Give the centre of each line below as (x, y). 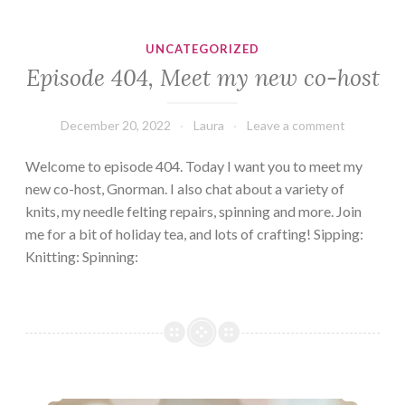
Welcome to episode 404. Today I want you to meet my (194, 165)
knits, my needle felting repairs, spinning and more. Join (193, 211)
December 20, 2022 (115, 125)
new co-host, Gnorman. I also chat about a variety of (185, 188)
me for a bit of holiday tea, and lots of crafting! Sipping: (194, 233)
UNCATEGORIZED (202, 49)
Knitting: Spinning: (82, 256)
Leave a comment (296, 125)
